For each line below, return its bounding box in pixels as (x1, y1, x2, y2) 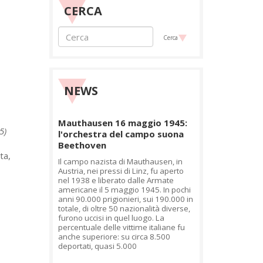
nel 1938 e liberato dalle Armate (58, 175, 174, 186)
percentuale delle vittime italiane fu (58, 222, 185, 232)
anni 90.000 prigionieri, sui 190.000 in (58, 194, 193, 204)
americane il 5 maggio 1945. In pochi (58, 184, 191, 195)
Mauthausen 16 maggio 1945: (58, 117, 187, 129)
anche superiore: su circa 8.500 (58, 231, 170, 242)
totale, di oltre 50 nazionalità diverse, (58, 203, 190, 214)
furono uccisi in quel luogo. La (58, 213, 164, 223)
